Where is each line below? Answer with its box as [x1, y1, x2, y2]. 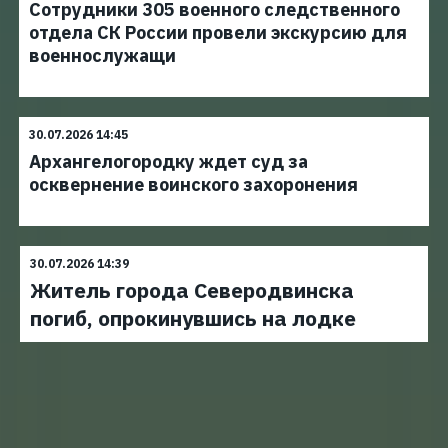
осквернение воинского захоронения [29, 173, 358, 196]
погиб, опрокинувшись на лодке [30, 304, 356, 332]
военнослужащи [29, 44, 176, 67]
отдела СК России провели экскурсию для [29, 21, 407, 44]
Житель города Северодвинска [30, 276, 354, 304]
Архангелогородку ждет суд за [29, 150, 308, 173]
